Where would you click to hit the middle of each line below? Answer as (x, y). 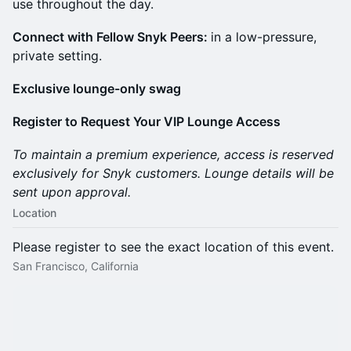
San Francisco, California (76, 266)
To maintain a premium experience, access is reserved (173, 154)
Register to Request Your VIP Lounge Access (147, 121)
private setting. (57, 56)
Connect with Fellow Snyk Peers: (112, 37)
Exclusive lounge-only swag (97, 89)
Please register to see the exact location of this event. (173, 247)
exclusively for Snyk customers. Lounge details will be (173, 173)
